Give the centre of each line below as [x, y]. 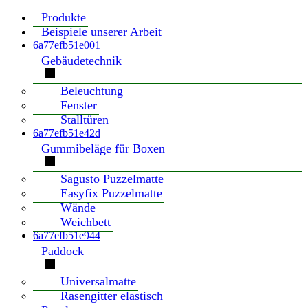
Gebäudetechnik [81, 60]
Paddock [63, 251]
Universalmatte [98, 281]
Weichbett [86, 222]
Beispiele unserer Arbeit [101, 31]
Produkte [64, 17]
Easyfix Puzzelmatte [111, 193]
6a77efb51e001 [67, 45]
